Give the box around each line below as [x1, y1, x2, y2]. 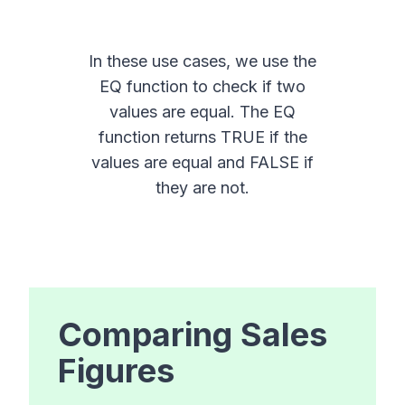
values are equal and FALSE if [91, 153, 314, 173]
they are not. [155, 178, 250, 198]
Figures [58, 351, 174, 391]
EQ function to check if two [99, 77, 306, 97]
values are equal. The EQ [109, 102, 296, 122]
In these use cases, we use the [89, 52, 316, 71]
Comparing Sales [58, 315, 327, 355]
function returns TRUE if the [98, 127, 307, 147]
